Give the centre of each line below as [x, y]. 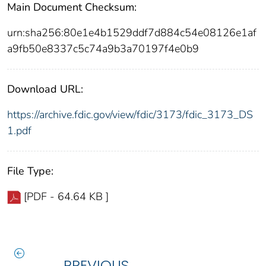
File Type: [30, 171]
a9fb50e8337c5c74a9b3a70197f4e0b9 [103, 48]
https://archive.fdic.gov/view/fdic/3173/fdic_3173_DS [130, 114]
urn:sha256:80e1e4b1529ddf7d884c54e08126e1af [132, 32]
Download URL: [45, 89]
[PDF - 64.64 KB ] [66, 196]
